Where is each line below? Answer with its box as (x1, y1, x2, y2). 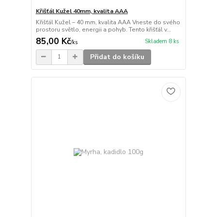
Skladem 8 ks (144, 38, 179, 46)
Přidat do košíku (90, 52, 144, 62)
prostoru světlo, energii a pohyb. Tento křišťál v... (35, 25, 171, 33)
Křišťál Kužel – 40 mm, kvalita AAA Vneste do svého (35, 18, 180, 26)
